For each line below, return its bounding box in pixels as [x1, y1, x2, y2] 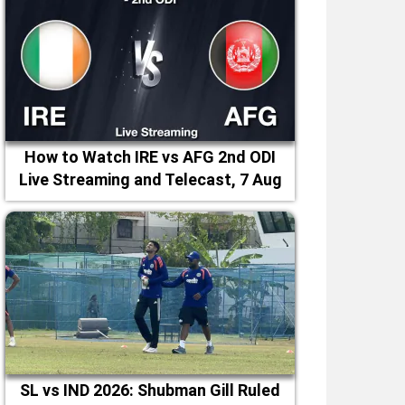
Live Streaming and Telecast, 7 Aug [18, 170, 282, 189]
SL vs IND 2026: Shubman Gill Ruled [20, 381, 280, 400]
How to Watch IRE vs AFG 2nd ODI [24, 147, 276, 166]
